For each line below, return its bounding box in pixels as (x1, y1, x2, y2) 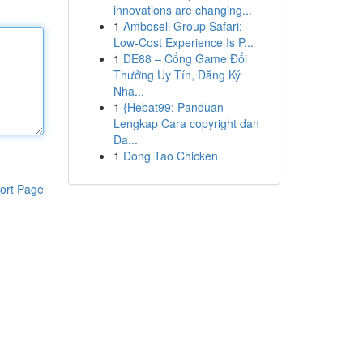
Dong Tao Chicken (122, 147, 218, 164)
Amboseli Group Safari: (122, 18, 242, 34)
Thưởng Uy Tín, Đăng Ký (113, 66, 241, 83)
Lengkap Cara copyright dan (113, 115, 259, 131)
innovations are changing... (113, 2, 252, 18)
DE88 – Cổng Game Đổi (122, 50, 247, 66)
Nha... (113, 83, 144, 99)
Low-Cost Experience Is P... (113, 34, 254, 50)
